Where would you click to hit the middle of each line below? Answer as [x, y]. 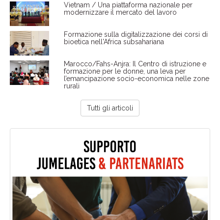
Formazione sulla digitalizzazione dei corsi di [136, 35]
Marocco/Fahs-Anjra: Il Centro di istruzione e [135, 64]
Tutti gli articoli [110, 108]
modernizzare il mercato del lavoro [120, 13]
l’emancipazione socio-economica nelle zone [136, 79]
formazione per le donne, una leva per [124, 71]
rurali [71, 86]
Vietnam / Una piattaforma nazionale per [128, 5]
